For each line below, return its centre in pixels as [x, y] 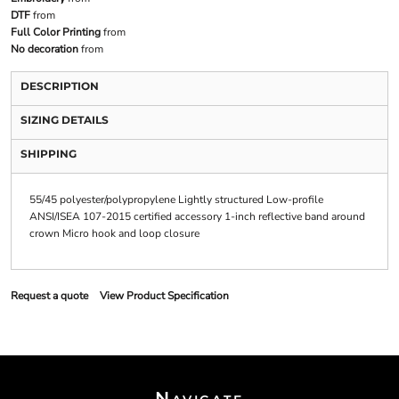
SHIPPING [48, 154]
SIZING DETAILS [64, 120]
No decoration [44, 49]
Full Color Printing [55, 33]
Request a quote [49, 296]
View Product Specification [164, 296]
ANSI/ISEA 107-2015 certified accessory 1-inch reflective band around [197, 217]
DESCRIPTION [59, 86]
